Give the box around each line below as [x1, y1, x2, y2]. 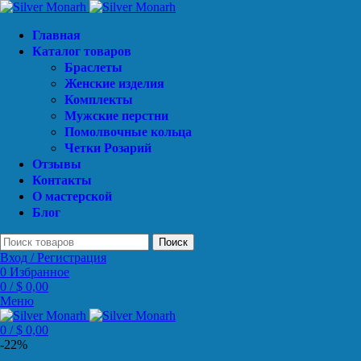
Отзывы [32, 157, 81, 171]
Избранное [10, 265, 69, 279]
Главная [32, 28, 81, 42]
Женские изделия [64, 77, 164, 90]
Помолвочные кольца [64, 125, 192, 139]
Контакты [32, 173, 92, 187]
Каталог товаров [32, 44, 131, 58]
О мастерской [32, 189, 112, 203]
